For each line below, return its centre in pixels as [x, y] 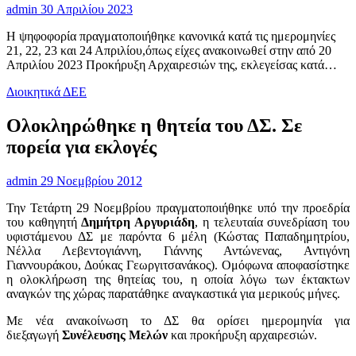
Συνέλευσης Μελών [116, 335]
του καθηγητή [44, 222]
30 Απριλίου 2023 [85, 10]
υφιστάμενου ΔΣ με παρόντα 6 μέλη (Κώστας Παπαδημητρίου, [178, 236]
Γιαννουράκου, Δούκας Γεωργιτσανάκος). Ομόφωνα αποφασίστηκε [178, 265]
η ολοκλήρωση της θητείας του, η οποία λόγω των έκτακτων [178, 279]
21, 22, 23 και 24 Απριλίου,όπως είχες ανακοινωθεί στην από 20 [169, 51]
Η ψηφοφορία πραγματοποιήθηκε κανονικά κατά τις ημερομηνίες [171, 37]
